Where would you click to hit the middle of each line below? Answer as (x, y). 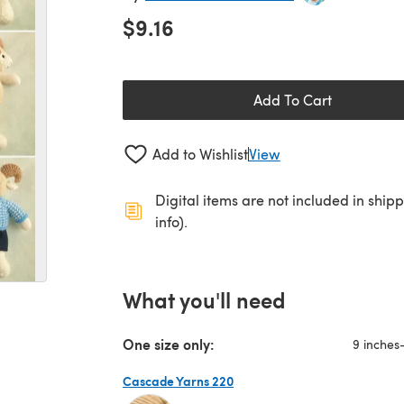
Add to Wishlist (200, 154)
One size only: (169, 344)
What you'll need (204, 299)
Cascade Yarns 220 (178, 380)
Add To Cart (292, 100)
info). (171, 221)
